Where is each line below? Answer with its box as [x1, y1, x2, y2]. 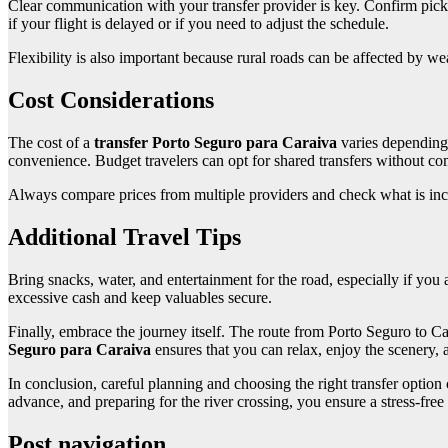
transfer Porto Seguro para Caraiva [94, 134, 337, 152]
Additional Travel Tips [8, 223, 241, 250]
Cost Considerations [8, 87, 214, 114]
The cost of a [8, 134, 94, 152]
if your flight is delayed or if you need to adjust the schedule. [8, 15, 389, 33]
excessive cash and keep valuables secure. [8, 288, 272, 306]
